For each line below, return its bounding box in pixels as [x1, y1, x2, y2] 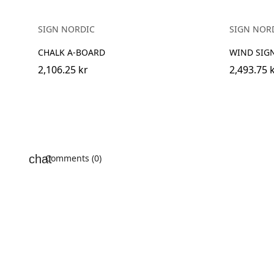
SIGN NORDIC [38, 23, 95, 35]
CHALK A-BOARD [38, 46, 105, 58]
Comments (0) [43, 152, 102, 164]
